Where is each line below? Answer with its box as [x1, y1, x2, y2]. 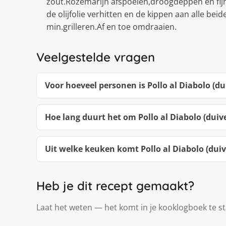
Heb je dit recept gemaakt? [36, 178, 194, 193]
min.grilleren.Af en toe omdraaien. [46, 21, 177, 32]
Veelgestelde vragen [36, 49, 155, 65]
